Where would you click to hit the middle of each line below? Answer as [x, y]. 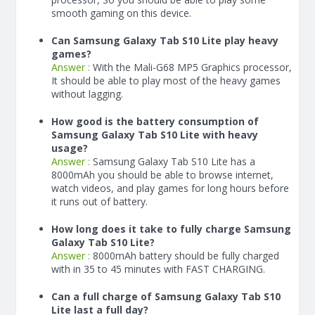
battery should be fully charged [208, 256]
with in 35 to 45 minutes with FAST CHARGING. [158, 269]
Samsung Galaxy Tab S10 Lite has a [174, 161]
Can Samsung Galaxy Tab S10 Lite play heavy [165, 40]
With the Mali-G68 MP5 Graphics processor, [192, 67]
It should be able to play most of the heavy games [166, 81]
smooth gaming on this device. [121, 13]
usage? [70, 148]
